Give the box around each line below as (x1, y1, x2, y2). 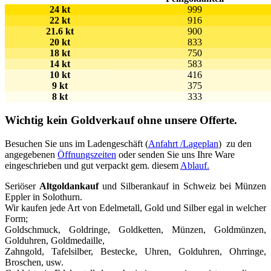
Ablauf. (180, 160, 209, 171)
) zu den (218, 138, 252, 149)
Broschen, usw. (5, 256, 64, 267)
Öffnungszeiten (57, 149, 116, 160)
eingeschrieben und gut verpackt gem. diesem (5, 160, 180, 171)
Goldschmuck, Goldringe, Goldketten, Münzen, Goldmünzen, (5, 224, 266, 235)
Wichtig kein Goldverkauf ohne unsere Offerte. (5, 114, 237, 127)
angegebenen (5, 149, 57, 160)
